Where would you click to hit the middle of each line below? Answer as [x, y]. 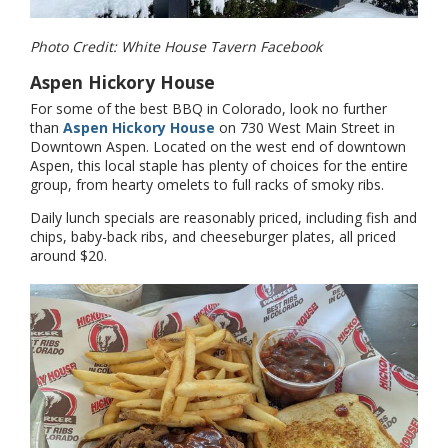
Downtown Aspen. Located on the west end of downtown [218, 146]
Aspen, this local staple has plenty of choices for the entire [219, 165]
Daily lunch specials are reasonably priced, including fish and [223, 217]
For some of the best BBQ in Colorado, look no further [208, 108]
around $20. [68, 255]
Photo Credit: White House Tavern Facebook [176, 46]
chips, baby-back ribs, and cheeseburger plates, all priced [213, 236]
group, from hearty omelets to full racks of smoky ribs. [207, 184]
